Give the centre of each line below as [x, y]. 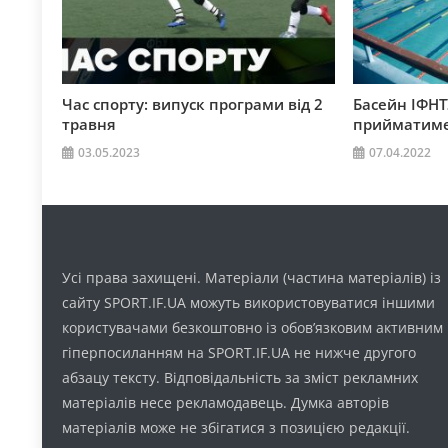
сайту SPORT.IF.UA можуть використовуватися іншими [249, 303]
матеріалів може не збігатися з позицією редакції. [236, 428]
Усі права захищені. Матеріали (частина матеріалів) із [252, 278]
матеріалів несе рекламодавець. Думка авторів [226, 403]
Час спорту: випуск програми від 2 [193, 104]
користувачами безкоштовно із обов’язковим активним [253, 328]
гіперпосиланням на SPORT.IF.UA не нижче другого [239, 353]
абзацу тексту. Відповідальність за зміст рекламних [240, 378]
